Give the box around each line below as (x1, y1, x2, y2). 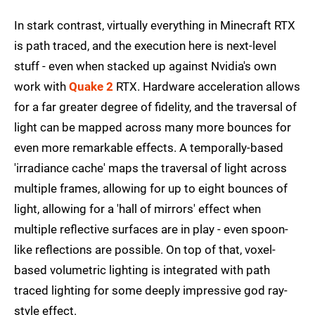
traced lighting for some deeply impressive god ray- (14, 283, 288, 298)
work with (14, 79, 69, 94)
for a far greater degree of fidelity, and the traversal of (14, 100, 297, 115)
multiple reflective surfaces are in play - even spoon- (14, 222, 288, 237)
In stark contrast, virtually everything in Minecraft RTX (14, 18, 295, 33)
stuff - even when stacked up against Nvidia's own (14, 59, 276, 74)
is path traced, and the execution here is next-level (14, 39, 276, 53)
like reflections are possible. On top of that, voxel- (14, 243, 276, 257)
